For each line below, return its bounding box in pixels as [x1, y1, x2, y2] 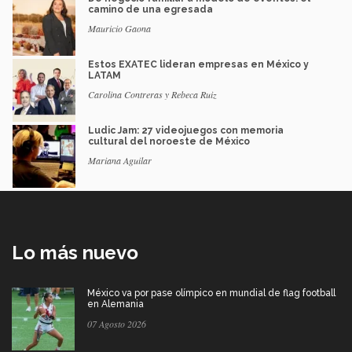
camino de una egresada [88, 4, 213, 16]
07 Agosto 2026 [87, 317, 146, 331]
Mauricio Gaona [88, 22, 151, 35]
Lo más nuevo [12, 241, 138, 265]
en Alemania [87, 299, 144, 310]
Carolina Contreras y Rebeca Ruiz [88, 88, 217, 101]
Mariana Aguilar [88, 154, 152, 167]
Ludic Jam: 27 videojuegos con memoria [88, 125, 284, 137]
